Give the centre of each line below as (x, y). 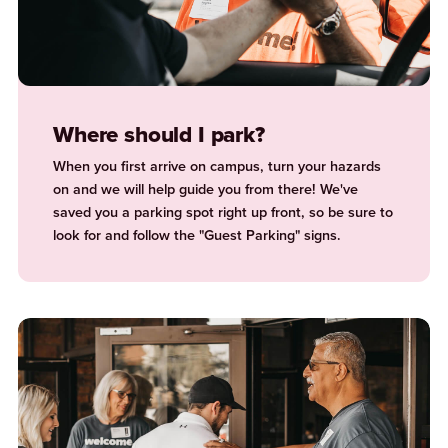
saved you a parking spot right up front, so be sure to (223, 212)
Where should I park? (159, 135)
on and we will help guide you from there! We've (206, 189)
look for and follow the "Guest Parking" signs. (197, 235)
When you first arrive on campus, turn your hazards (217, 166)
